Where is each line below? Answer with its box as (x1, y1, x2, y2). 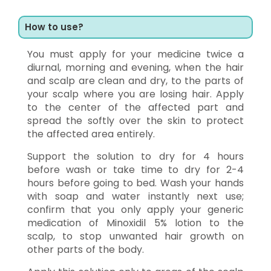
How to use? (25, 20, 83, 33)
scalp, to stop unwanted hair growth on (27, 229, 244, 243)
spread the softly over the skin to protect (27, 113, 244, 128)
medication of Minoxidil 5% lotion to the (27, 215, 244, 230)
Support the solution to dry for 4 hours (27, 149, 244, 163)
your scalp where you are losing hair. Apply (27, 87, 244, 101)
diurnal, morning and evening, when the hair (27, 60, 244, 74)
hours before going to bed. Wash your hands (27, 175, 244, 190)
